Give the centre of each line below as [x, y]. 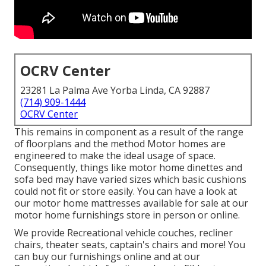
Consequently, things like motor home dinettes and [128, 168]
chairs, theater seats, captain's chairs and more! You [130, 245]
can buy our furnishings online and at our [107, 257]
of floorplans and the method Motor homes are [120, 144]
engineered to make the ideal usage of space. [115, 156]
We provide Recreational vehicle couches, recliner [123, 233]
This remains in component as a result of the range [129, 132]
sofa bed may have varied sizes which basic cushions [130, 180]
